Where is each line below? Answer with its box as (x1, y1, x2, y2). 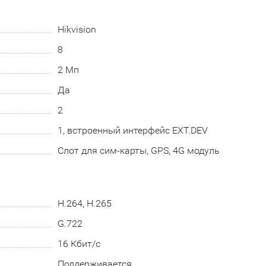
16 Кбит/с (57, 238, 100, 249)
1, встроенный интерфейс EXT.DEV (57, 125, 208, 136)
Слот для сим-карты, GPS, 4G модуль (57, 145, 220, 156)
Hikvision (57, 24, 96, 35)
